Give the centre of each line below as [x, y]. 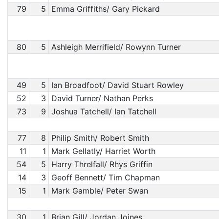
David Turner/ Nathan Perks [102, 98]
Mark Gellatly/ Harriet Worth [103, 151]
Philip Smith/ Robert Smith [100, 138]
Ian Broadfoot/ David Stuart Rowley [117, 85]
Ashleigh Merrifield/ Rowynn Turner [116, 47]
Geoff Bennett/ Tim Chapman [105, 177]
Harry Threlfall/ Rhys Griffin [102, 164]
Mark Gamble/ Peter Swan [99, 191]
